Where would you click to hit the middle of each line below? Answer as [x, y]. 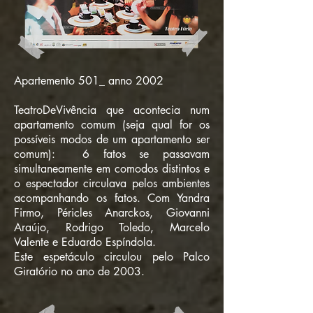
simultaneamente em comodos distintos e [112, 169]
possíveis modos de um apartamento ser [112, 139]
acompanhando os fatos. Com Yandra [112, 198]
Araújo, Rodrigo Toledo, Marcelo [112, 227]
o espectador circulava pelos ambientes [112, 183]
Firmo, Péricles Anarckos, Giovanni [112, 213]
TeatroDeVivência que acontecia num [112, 110]
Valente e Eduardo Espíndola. [85, 242]
